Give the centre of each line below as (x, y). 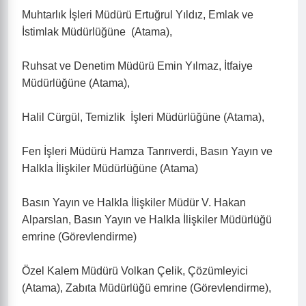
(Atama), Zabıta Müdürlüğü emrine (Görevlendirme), (147, 288)
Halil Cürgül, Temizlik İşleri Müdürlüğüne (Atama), (143, 117)
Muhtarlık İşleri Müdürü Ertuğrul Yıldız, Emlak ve (138, 15)
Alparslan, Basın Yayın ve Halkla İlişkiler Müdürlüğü (147, 220)
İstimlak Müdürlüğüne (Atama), (97, 32)
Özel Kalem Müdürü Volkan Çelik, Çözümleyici (135, 271)
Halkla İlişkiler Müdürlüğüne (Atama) (110, 168)
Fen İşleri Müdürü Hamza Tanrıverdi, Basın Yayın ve (147, 151)
